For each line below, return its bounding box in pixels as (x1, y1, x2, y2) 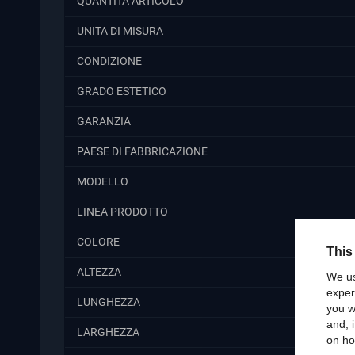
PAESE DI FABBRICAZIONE (77, 144, 208, 158)
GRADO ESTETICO (77, 84, 166, 98)
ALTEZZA (77, 265, 121, 279)
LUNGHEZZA (77, 295, 140, 309)
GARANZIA (77, 114, 131, 128)
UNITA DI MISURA (77, 24, 163, 38)
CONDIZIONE (77, 54, 142, 68)
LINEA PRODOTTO (77, 204, 168, 219)
